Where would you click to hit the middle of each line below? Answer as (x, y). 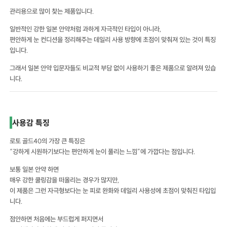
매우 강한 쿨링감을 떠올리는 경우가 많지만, (65, 180)
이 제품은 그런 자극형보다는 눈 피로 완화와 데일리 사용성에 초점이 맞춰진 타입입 (113, 191)
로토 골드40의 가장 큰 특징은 (48, 141)
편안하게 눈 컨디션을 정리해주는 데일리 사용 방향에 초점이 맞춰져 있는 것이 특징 (113, 40)
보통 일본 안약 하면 (34, 169)
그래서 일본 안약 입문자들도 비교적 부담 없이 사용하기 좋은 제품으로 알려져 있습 (113, 68)
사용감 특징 (31, 123)
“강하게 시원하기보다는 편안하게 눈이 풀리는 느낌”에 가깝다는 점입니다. (103, 152)
